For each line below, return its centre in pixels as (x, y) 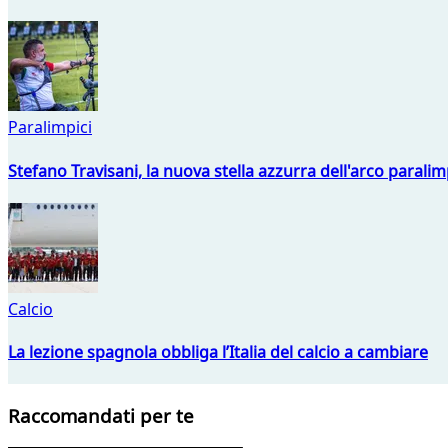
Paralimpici (50, 127)
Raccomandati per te (101, 416)
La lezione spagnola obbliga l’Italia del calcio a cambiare (218, 352)
